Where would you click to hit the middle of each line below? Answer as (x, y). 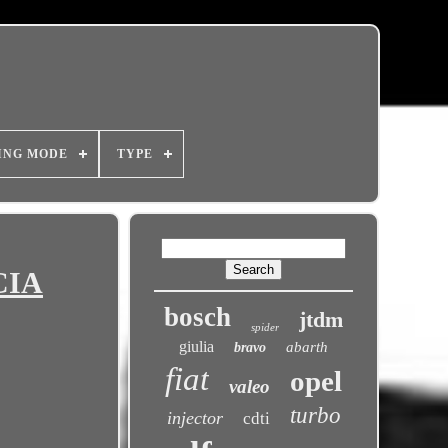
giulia (197, 346)
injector (194, 418)
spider (265, 327)
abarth (307, 347)
